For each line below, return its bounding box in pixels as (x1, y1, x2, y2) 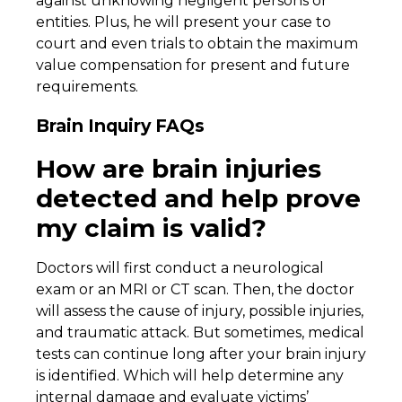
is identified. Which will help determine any (36, 366, 344, 384)
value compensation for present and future (36, 57, 350, 74)
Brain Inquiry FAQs (36, 114, 214, 136)
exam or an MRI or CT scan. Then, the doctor (36, 280, 354, 298)
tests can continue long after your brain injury (36, 345, 366, 363)
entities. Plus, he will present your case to (36, 13, 331, 31)
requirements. (36, 78, 142, 96)
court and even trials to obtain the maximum (36, 35, 358, 53)
